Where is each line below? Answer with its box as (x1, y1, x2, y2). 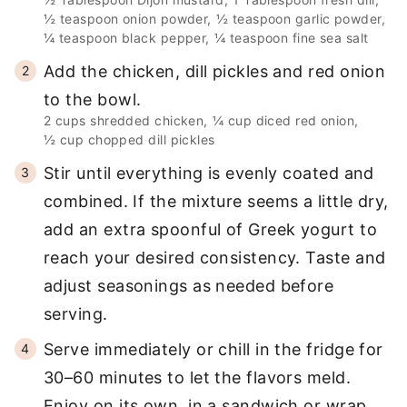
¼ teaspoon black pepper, (44, 30, 210, 46)
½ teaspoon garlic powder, (215, 11, 386, 27)
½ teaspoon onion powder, (44, 11, 212, 27)
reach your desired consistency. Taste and (44, 248, 386, 268)
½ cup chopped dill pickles (44, 132, 215, 148)
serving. (44, 304, 108, 324)
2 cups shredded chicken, (44, 113, 208, 129)
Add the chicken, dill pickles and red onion (44, 62, 386, 82)
